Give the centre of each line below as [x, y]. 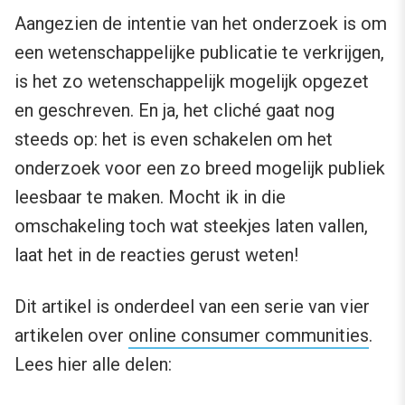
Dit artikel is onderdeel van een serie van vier [192, 307]
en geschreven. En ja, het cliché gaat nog [174, 111]
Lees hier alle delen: [93, 365]
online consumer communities [249, 336]
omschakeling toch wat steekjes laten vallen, [191, 226]
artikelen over [71, 336]
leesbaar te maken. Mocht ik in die [150, 198]
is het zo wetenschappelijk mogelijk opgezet [192, 82]
